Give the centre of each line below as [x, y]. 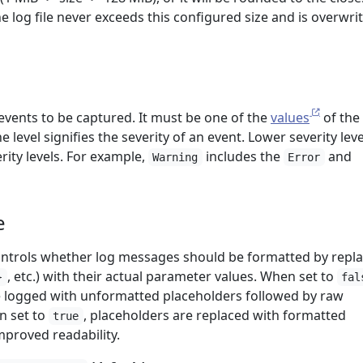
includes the [243, 156]
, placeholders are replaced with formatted [214, 315]
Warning [175, 157]
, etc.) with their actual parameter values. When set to [172, 276]
